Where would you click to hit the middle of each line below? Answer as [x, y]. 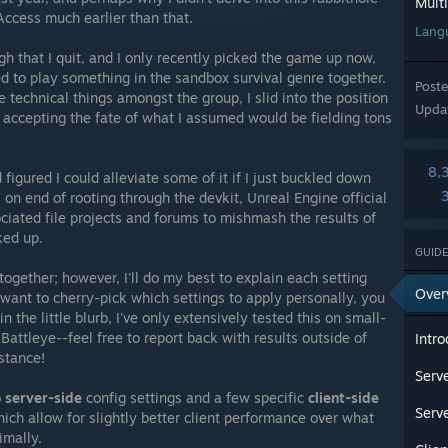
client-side [343, 397]
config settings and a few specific [195, 397]
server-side [43, 397]
